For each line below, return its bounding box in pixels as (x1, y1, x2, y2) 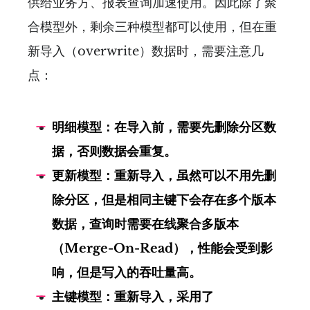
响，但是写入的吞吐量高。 (52, 264, 201, 280)
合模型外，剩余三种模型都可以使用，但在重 (28, 19, 277, 35)
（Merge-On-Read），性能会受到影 (52, 240, 273, 256)
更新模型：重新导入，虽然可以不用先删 (52, 167, 276, 183)
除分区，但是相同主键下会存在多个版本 (52, 192, 276, 208)
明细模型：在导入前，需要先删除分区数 (52, 119, 276, 135)
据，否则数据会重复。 (52, 143, 176, 159)
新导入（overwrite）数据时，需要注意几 (28, 43, 264, 59)
